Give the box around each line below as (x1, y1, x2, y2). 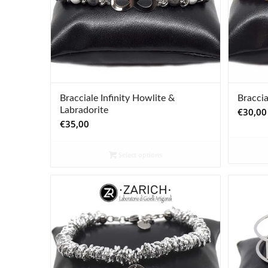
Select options (116, 150, 162, 159)
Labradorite (59, 105, 108, 115)
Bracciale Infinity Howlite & (59, 93, 175, 103)
